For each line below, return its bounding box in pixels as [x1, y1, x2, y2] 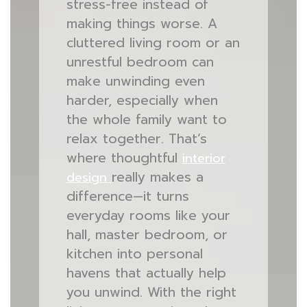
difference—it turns [66, 186, 189, 206]
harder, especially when [66, 90, 218, 110]
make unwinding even [66, 71, 205, 91]
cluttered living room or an [66, 33, 240, 53]
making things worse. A [66, 14, 217, 34]
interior [182, 149, 225, 168]
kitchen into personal [66, 244, 203, 264]
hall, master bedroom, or [66, 225, 228, 245]
